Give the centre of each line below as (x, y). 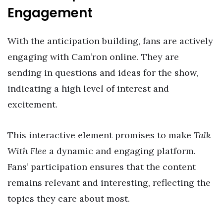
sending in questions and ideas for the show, (103, 73)
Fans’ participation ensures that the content (102, 166)
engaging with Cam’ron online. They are (93, 57)
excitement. (32, 105)
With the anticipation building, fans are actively (110, 41)
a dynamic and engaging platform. (121, 151)
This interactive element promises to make (101, 135)
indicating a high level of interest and (88, 89)
